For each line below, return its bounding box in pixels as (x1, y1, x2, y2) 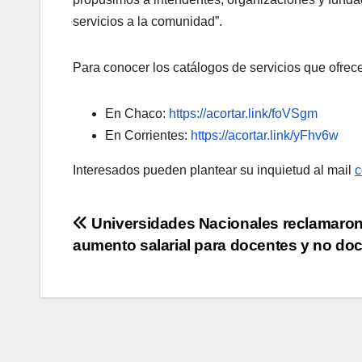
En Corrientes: (105, 128, 191, 142)
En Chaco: (105, 106, 169, 120)
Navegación (72, 213, 218, 245)
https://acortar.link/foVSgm (169, 106, 318, 120)
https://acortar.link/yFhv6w (191, 128, 339, 142)
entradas (72, 279, 179, 311)
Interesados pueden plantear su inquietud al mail (73, 162, 355, 177)
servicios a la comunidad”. (73, 14, 222, 28)
